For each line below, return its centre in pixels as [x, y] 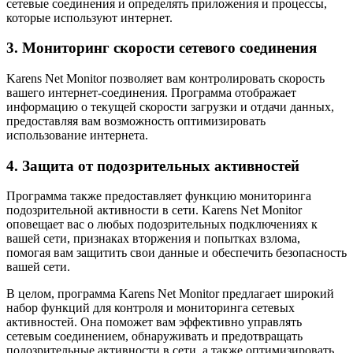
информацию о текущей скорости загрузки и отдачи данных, [170, 106]
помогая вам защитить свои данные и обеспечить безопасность [176, 253]
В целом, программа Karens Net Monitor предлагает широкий [170, 294]
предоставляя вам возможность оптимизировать [136, 121]
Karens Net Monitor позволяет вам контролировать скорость [165, 78]
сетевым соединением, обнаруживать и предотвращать [154, 336]
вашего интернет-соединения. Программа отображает [151, 92]
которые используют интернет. [89, 17]
